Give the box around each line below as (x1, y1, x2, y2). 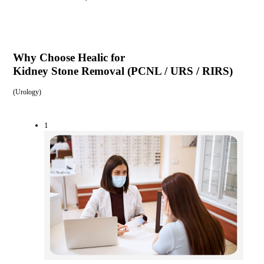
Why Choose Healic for (12, 51, 125, 64)
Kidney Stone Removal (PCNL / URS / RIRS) (12, 64, 233, 77)
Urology (15, 87, 39, 96)
